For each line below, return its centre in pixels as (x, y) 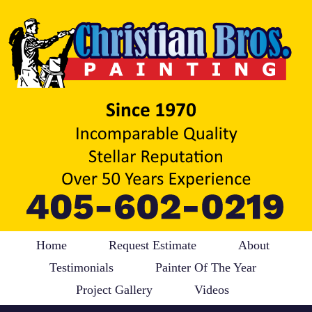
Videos (212, 289)
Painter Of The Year (205, 267)
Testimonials (81, 267)
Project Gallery (114, 289)
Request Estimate (152, 245)
